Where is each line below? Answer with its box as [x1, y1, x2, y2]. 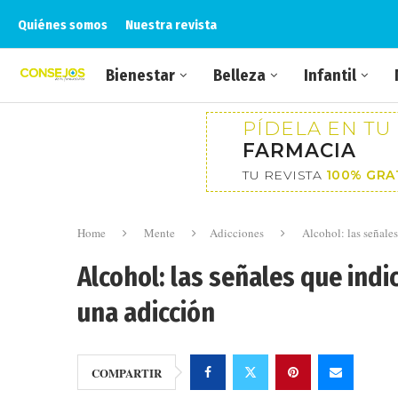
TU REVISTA [243, 167, 326, 183]
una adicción [77, 297, 215, 329]
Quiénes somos [18, 16, 107, 33]
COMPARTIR [92, 364, 162, 381]
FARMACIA [243, 139, 356, 162]
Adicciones [210, 225, 264, 241]
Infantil [304, 66, 356, 85]
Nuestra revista [125, 16, 217, 33]
